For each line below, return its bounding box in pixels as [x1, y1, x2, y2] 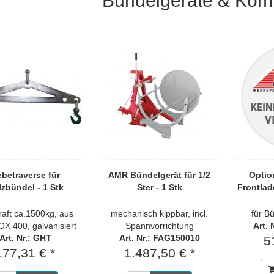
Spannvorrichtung [125, 221, 194, 231]
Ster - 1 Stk [136, 182, 182, 192]
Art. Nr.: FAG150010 [119, 233, 200, 243]
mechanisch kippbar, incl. [111, 209, 209, 218]
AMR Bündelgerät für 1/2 [108, 170, 211, 180]
